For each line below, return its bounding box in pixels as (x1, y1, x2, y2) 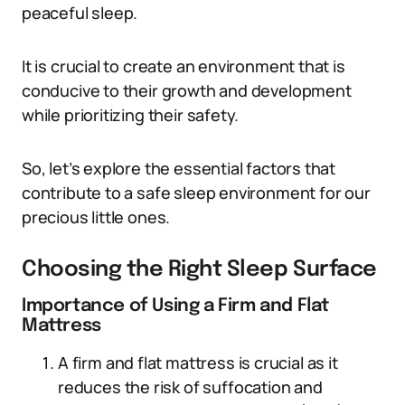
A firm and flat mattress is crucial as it (58, 352, 338, 373)
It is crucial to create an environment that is (22, 55, 345, 77)
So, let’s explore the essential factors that (22, 157, 336, 179)
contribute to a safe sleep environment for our (22, 182, 371, 203)
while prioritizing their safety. (22, 104, 240, 126)
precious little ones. (22, 206, 171, 228)
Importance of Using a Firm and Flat (22, 297, 330, 316)
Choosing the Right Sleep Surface (22, 259, 377, 281)
